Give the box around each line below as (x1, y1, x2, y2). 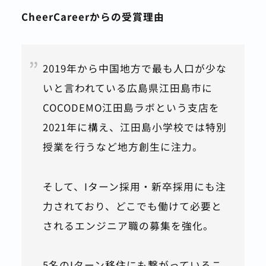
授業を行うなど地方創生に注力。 (42, 140, 203, 154)
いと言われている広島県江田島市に (42, 81, 213, 96)
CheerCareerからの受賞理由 (21, 9, 164, 24)
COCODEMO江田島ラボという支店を (42, 100, 220, 115)
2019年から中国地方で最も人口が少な (42, 61, 227, 76)
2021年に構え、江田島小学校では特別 (42, 120, 227, 135)
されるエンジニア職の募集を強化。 (42, 218, 214, 233)
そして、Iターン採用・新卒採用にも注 (42, 179, 226, 194)
